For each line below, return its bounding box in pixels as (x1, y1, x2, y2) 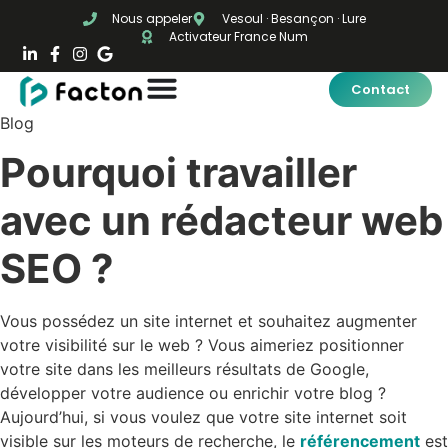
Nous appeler (112, 10, 192, 27)
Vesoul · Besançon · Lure (221, 10, 366, 27)
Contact (351, 80, 410, 99)
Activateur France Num (169, 28, 309, 45)
